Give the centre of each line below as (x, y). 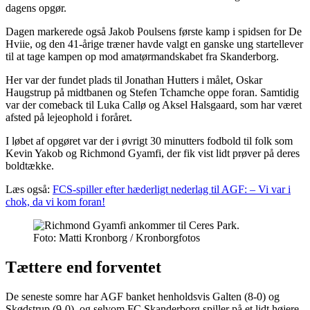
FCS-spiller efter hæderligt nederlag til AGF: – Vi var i (172, 190)
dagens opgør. (36, 8)
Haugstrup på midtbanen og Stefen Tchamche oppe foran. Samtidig (152, 93)
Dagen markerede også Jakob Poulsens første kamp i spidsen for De (154, 32)
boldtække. (30, 166)
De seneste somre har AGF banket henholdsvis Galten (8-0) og (143, 297)
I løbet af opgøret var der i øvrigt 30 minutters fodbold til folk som (149, 141)
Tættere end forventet (83, 267)
